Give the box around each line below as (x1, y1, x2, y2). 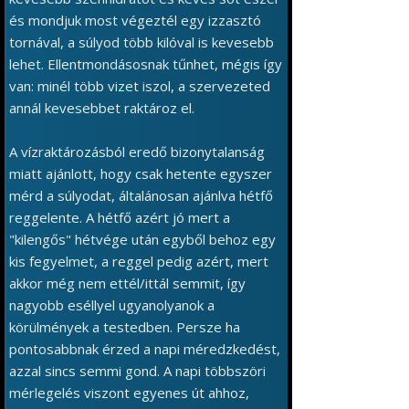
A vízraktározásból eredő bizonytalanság (9, 142, 265, 161)
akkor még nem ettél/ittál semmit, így (9, 274, 246, 292)
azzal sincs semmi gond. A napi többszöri (9, 362, 269, 380)
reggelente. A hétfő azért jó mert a (9, 208, 230, 226)
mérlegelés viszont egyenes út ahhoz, (9, 383, 249, 402)
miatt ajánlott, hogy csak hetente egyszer (9, 164, 272, 183)
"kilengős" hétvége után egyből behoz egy (9, 230, 276, 248)
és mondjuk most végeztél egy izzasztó (9, 11, 261, 29)
